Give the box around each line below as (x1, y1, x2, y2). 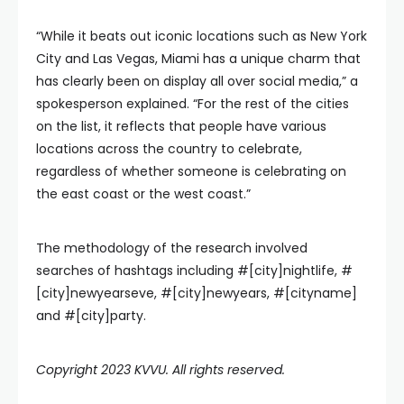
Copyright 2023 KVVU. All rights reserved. (36, 360, 285, 379)
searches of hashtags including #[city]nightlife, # (36, 261, 353, 280)
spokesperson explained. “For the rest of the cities (36, 94, 349, 113)
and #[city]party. (36, 306, 146, 325)
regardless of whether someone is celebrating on (36, 161, 346, 180)
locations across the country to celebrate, (36, 139, 302, 158)
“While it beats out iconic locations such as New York (36, 26, 367, 45)
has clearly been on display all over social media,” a (36, 71, 358, 90)
